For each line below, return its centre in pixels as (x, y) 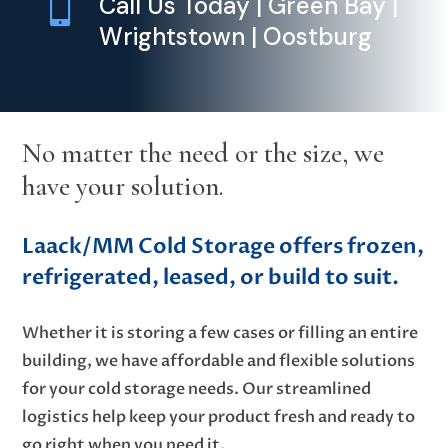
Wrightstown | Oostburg (235, 37)
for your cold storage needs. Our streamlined (197, 389)
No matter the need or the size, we (203, 154)
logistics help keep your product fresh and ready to (219, 417)
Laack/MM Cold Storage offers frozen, (223, 247)
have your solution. (123, 187)
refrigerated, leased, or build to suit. (211, 278)
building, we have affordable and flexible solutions (219, 361)
